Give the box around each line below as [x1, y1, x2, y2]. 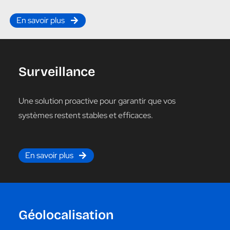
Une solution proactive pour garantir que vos [18, 95, 176, 106]
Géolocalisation [18, 207, 113, 223]
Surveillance [18, 64, 95, 80]
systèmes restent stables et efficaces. [18, 109, 153, 121]
